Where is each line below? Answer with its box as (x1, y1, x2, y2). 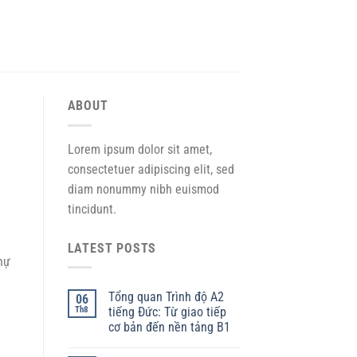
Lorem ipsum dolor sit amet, (67, 141, 212, 157)
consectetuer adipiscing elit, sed (67, 161, 234, 177)
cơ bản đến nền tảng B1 (108, 320, 230, 335)
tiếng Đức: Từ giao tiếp (108, 304, 226, 320)
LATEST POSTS (67, 240, 157, 256)
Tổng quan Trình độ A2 (108, 289, 224, 305)
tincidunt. (67, 201, 116, 217)
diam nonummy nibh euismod (67, 181, 219, 197)
